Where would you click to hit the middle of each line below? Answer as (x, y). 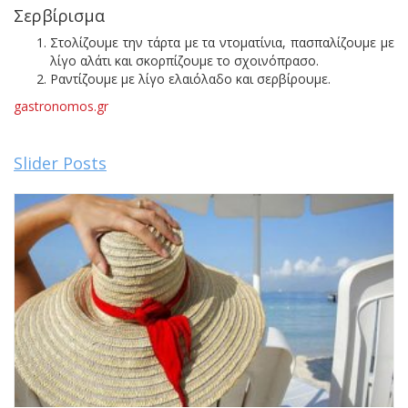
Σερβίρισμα (59, 15)
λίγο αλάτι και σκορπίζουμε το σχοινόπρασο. (184, 60)
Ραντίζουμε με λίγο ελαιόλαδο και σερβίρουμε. (190, 78)
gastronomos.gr (61, 106)
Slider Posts (60, 163)
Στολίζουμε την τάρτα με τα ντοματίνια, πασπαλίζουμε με (222, 42)
